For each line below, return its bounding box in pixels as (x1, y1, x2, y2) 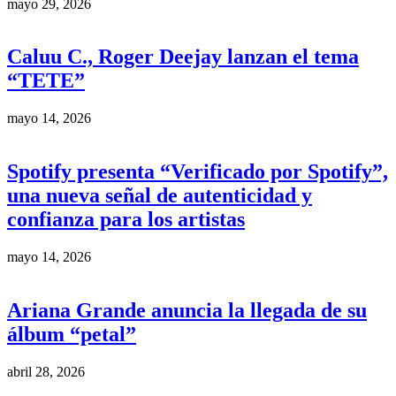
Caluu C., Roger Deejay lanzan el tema (7, 45, 359, 69)
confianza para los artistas (7, 208, 245, 232)
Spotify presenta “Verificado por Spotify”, (7, 160, 388, 184)
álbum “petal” (7, 323, 136, 346)
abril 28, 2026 (7, 363, 85, 379)
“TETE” (7, 69, 85, 93)
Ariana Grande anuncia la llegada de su (7, 299, 367, 323)
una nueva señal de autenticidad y (7, 184, 312, 208)
